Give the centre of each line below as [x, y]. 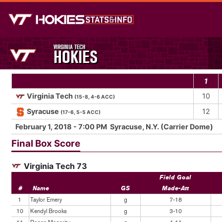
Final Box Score [46, 143]
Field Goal [175, 177]
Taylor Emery [46, 200]
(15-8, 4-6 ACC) [95, 97]
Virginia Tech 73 [55, 166]
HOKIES [76, 57]
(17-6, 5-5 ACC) [81, 112]
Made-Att [175, 188]
